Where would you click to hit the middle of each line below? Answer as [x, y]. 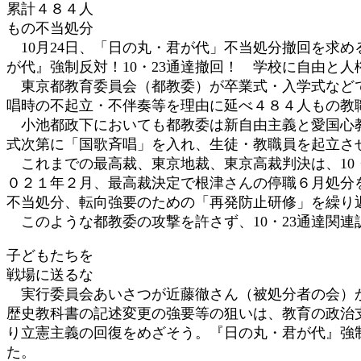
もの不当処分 [50, 28]
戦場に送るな [50, 274]
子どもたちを [50, 255]
